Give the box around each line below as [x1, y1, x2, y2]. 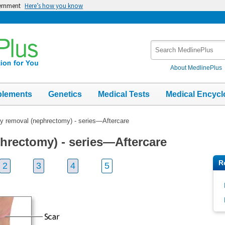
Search [151, 41, 175, 49]
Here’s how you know [25, 2, 83, 10]
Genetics [48, 89, 82, 98]
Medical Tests [98, 89, 150, 98]
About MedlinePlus [170, 64, 222, 71]
